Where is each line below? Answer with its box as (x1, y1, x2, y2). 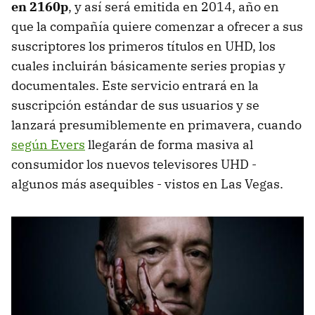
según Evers (11, 136, 85, 153)
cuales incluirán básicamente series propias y (11, 57, 285, 74)
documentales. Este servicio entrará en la (11, 77, 259, 94)
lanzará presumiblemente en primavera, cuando (11, 116, 302, 133)
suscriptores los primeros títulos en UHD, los (11, 37, 276, 54)
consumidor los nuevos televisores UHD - (11, 155, 257, 172)
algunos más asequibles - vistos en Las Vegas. (11, 175, 283, 192)
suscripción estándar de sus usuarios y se (11, 96, 259, 113)
